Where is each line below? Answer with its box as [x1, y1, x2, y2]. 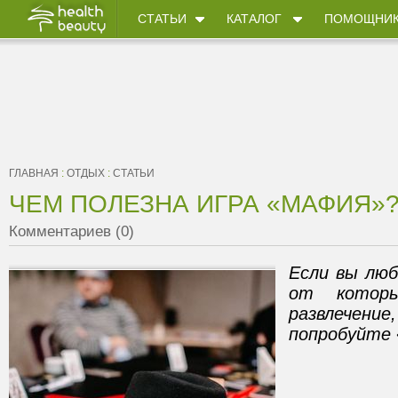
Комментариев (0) [9, 223, 134, 240]
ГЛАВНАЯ [9, 167, 59, 179]
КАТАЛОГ [227, 12, 282, 26]
